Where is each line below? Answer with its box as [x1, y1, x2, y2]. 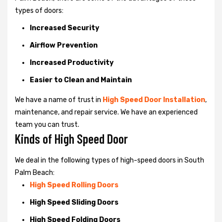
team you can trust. [15, 120, 79, 129]
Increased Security [30, 23, 99, 32]
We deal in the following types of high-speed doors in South [15, 156, 204, 165]
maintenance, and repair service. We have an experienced [15, 108, 198, 116]
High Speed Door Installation [103, 95, 205, 104]
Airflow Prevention [30, 41, 98, 50]
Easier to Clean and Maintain [30, 75, 132, 84]
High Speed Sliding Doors [30, 198, 118, 207]
